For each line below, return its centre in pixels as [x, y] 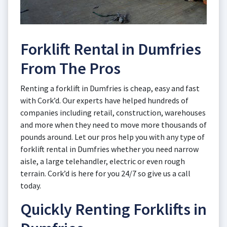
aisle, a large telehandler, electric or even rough [103, 161]
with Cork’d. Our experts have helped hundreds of [104, 100]
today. [31, 185]
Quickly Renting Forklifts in [113, 209]
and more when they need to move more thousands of [113, 125]
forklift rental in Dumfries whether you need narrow [109, 149]
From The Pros [70, 68]
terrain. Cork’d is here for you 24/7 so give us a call [105, 173]
